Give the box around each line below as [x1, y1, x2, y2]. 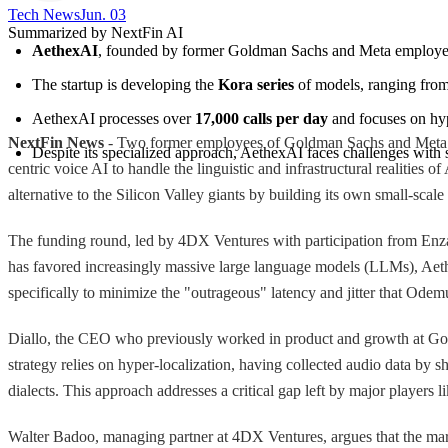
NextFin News [8, 133, 104, 151]
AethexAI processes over [32, 109, 195, 127]
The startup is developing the [32, 75, 218, 93]
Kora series [218, 75, 294, 93]
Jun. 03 [80, 5, 126, 23]
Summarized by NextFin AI [8, 23, 183, 41]
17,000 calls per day [195, 109, 328, 127]
